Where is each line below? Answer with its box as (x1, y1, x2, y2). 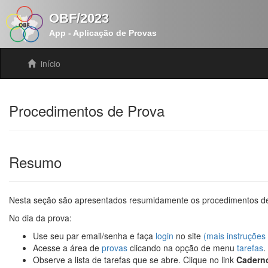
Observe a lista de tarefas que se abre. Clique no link (33, 254, 236, 266)
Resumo (9, 151, 62, 172)
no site (173, 230, 203, 242)
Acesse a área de (33, 242, 102, 254)
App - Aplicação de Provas (49, 28, 157, 38)
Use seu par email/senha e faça (33, 230, 156, 242)
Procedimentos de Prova (9, 100, 165, 121)
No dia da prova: (9, 212, 72, 224)
